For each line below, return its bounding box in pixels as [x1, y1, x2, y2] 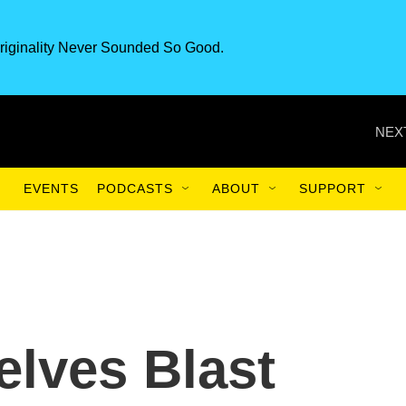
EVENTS [24, 181, 79, 196]
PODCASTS [97, 181, 173, 196]
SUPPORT [299, 181, 366, 196]
